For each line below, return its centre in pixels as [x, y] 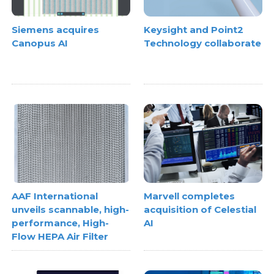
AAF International [55, 196]
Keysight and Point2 [194, 30]
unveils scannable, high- [71, 209]
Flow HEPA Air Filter [60, 236]
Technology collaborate [202, 43]
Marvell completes [189, 196]
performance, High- [61, 223]
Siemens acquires [56, 30]
